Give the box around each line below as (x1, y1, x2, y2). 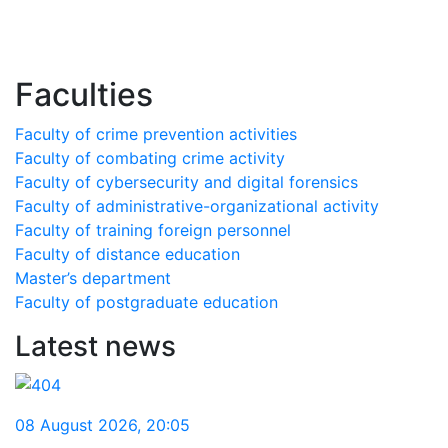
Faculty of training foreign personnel (15, 220, 291, 240)
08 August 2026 (15, 414, 137, 435)
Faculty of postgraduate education (15, 292, 278, 312)
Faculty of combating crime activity (15, 148, 285, 168)
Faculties (15, 75, 153, 114)
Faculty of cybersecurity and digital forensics (15, 172, 358, 192)
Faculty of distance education (15, 244, 240, 264)
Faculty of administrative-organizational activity (15, 196, 379, 216)
